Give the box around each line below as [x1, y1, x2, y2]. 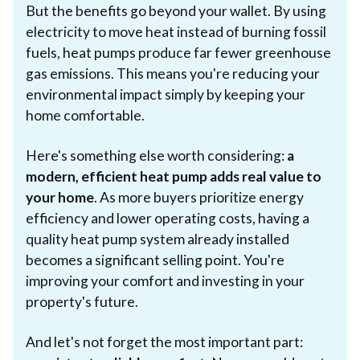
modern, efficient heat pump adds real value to [26, 167, 321, 185]
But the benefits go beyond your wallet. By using [26, 2, 326, 19]
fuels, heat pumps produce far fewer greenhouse [26, 43, 331, 61]
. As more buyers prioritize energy [94, 188, 304, 206]
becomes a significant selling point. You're [26, 251, 284, 268]
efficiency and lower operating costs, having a [26, 209, 309, 227]
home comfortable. [26, 106, 145, 124]
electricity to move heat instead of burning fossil [26, 22, 326, 40]
